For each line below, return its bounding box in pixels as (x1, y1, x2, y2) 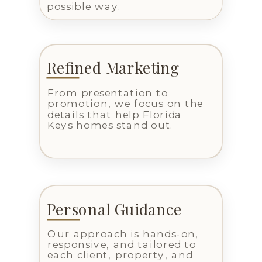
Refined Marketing (46, 56, 180, 78)
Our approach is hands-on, (47, 227, 199, 240)
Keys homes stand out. (47, 119, 174, 131)
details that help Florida (47, 108, 182, 120)
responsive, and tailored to (47, 238, 196, 251)
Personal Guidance (46, 198, 182, 220)
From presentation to (47, 87, 168, 99)
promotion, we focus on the (47, 97, 204, 110)
